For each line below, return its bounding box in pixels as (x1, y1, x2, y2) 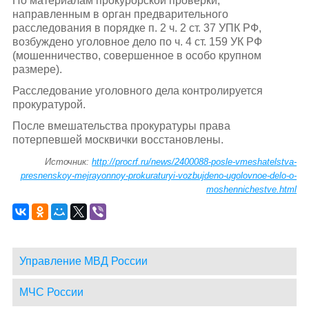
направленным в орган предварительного (12, 8, 228, 20)
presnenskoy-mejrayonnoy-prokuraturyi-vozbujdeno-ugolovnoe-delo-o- (21, 170, 297, 181)
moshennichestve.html (206, 183, 297, 195)
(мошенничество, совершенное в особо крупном (12, 49, 261, 61)
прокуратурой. (12, 99, 86, 111)
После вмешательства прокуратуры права (12, 120, 230, 132)
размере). (12, 63, 62, 75)
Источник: (45, 156, 92, 167)
